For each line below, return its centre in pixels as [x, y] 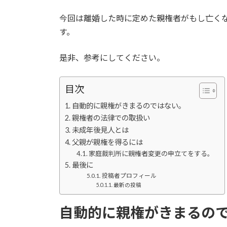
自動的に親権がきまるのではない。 [128, 106]
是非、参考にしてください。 [112, 58]
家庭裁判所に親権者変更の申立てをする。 [152, 154]
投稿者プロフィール [129, 176]
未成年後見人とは [100, 130]
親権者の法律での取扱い [111, 118]
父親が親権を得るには [107, 142]
